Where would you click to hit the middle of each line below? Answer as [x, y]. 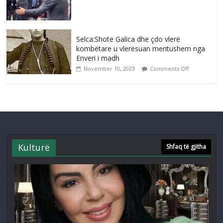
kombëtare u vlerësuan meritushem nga [141, 49]
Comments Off [169, 69]
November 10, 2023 [110, 69]
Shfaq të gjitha [186, 147]
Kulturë [34, 148]
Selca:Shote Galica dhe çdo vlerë [128, 39]
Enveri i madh [98, 58]
